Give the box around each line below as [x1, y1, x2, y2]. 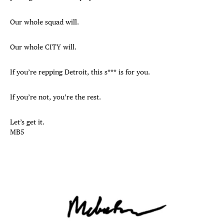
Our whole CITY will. [10, 43, 76, 51]
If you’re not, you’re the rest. [10, 93, 101, 101]
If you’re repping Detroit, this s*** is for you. [10, 68, 150, 76]
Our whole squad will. [10, 18, 81, 26]
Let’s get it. [10, 118, 44, 126]
